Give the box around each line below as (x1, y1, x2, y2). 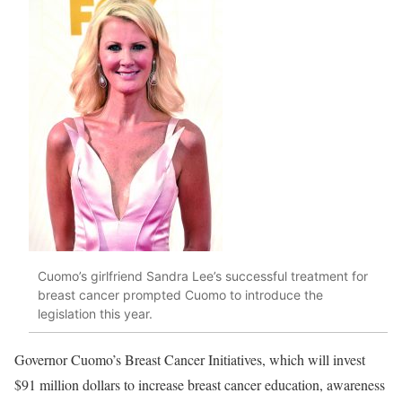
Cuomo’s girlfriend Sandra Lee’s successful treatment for (38, 267, 368, 284)
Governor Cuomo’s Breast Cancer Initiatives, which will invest (14, 350, 365, 370)
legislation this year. (38, 305, 153, 321)
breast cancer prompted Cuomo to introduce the (38, 286, 323, 302)
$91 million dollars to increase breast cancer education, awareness (14, 375, 385, 395)
